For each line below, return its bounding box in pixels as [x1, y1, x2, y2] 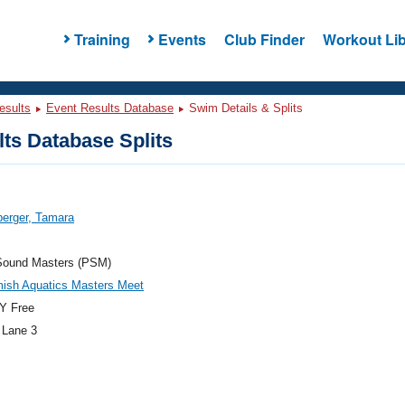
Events [157, 28, 206, 50]
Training [73, 28, 130, 50]
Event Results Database [46, 101, 174, 115]
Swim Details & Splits [185, 101, 303, 115]
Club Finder [223, 28, 305, 50]
